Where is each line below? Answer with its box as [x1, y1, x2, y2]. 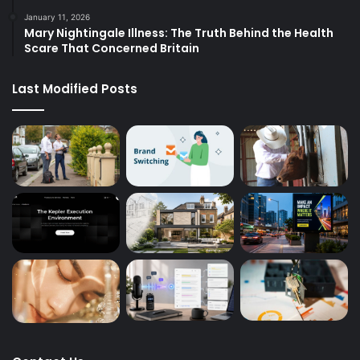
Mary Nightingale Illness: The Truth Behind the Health [24, 25, 333, 42]
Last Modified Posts [12, 80, 137, 98]
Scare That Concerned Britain [24, 40, 199, 57]
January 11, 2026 [24, 12, 90, 22]
